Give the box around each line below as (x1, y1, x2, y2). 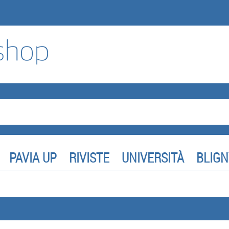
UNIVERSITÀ (122, 149, 184, 167)
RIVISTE (69, 149, 109, 167)
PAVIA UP (9, 149, 57, 167)
